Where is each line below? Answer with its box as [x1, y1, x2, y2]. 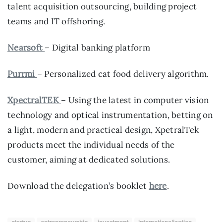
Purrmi [7, 68, 35, 79]
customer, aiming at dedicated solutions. [7, 154, 170, 166]
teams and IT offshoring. [7, 15, 105, 27]
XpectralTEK [7, 95, 61, 106]
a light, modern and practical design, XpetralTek [7, 124, 199, 136]
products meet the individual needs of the [7, 139, 175, 151]
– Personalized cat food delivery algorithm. [37, 68, 209, 79]
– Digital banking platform [45, 42, 150, 53]
